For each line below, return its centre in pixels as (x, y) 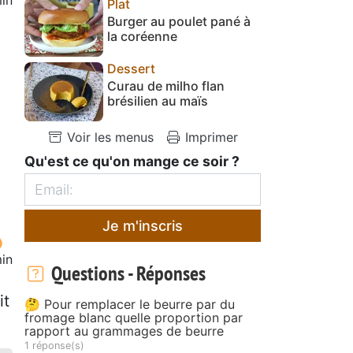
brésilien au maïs (158, 100)
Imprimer (210, 137)
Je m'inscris (143, 225)
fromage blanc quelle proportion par (134, 317)
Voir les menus (108, 137)
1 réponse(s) (54, 345)
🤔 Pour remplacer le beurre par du (130, 304)
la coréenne (142, 36)
